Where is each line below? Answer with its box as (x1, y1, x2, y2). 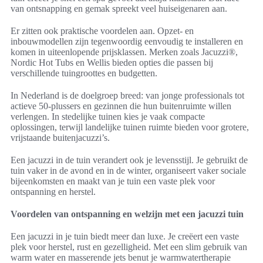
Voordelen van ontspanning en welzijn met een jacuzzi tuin (11, 209, 244, 220)
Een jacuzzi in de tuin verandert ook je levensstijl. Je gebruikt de (11, 155, 248, 166)
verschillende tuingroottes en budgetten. (11, 68, 157, 79)
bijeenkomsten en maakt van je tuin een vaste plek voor (11, 176, 215, 187)
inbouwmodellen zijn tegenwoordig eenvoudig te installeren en (11, 36, 243, 47)
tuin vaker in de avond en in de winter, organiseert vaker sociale (11, 166, 246, 176)
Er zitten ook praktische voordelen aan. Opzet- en (11, 26, 194, 36)
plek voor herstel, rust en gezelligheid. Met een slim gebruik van (11, 242, 247, 252)
